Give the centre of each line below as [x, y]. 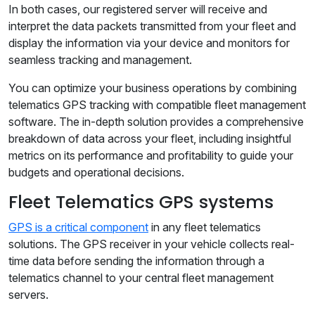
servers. [30, 295]
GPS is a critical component [78, 227]
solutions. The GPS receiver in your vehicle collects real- [152, 244]
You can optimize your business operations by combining [153, 88]
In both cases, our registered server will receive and [138, 9]
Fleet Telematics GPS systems [141, 202]
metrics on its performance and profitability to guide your [151, 156]
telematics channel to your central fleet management [141, 278]
